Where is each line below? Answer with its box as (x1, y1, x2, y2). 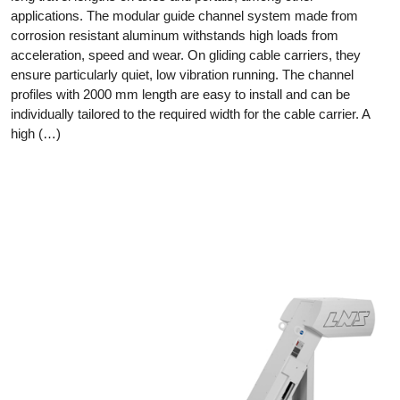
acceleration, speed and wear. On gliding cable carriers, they (11, 46, 361, 62)
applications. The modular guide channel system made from (11, 7, 358, 23)
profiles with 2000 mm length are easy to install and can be (11, 86, 350, 102)
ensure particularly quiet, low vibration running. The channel (11, 66, 354, 82)
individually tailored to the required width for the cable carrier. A (11, 105, 370, 121)
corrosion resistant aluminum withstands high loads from (11, 27, 338, 43)
